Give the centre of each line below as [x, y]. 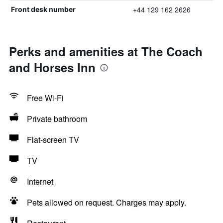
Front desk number [43, 9]
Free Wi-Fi [45, 98]
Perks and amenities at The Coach [106, 51]
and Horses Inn [52, 67]
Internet [40, 181]
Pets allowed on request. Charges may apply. [107, 202]
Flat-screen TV [53, 140]
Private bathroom [57, 119]
